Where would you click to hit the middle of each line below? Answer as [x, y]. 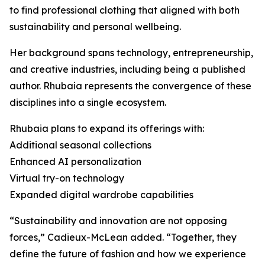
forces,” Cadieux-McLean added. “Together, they [123, 237]
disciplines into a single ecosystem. [88, 103]
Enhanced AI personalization [75, 162]
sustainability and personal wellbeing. [95, 27]
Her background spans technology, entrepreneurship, [131, 53]
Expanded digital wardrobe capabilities [101, 195]
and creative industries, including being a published [127, 70]
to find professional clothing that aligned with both [125, 10]
